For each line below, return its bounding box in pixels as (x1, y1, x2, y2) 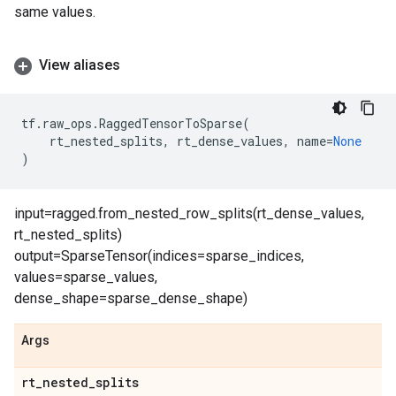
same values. (14, 4, 95, 20)
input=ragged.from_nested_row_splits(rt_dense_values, (14, 205, 364, 222)
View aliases (39, 57, 120, 73)
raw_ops (42, 115, 92, 132)
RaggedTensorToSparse (99, 115, 242, 132)
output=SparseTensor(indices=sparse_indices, (14, 247, 304, 264)
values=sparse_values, (14, 269, 157, 286)
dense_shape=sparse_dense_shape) (14, 290, 247, 307)
